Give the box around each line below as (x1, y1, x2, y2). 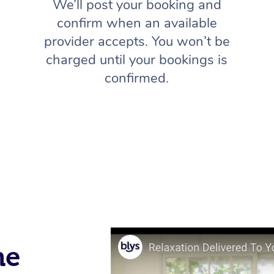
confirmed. (105, 69, 169, 88)
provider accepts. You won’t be (43, 32, 230, 51)
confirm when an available (56, 14, 217, 33)
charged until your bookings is (46, 51, 228, 70)
